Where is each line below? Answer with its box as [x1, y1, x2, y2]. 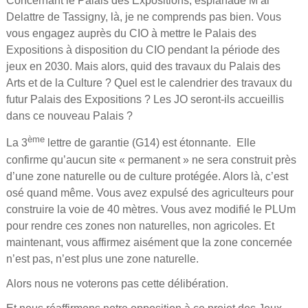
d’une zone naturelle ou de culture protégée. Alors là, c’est [5, 170, 288, 182]
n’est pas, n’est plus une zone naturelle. [5, 252, 199, 265]
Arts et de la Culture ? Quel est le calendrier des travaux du [5, 77, 292, 89]
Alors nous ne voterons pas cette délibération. [5, 277, 228, 289]
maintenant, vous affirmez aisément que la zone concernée [5, 236, 292, 248]
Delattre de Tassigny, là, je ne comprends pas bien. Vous [5, 11, 281, 23]
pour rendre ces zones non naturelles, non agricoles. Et [5, 219, 274, 232]
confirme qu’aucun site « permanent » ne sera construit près [5, 153, 296, 166]
